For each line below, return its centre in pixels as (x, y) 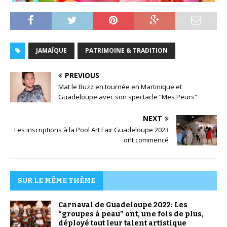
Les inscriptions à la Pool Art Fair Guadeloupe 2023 (91, 130)
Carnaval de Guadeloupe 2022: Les (123, 205)
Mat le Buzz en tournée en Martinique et (120, 87)
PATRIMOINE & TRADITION (126, 51)
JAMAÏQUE (51, 51)
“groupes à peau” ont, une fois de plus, (131, 214)
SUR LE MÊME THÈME (56, 181)
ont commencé (146, 140)
